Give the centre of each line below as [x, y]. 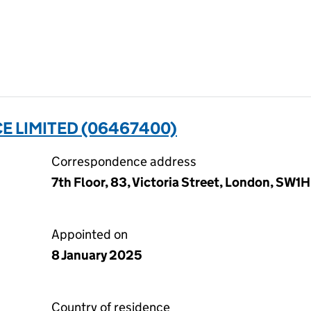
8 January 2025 [97, 255]
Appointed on [90, 234]
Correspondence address [124, 161]
